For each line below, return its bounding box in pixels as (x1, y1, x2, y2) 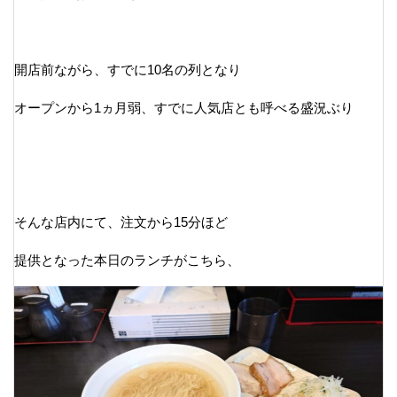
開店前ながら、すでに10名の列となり (14, 61, 241, 77)
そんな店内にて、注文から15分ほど (14, 214, 228, 230)
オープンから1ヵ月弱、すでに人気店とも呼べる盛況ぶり (14, 99, 354, 115)
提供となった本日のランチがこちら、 (14, 252, 240, 268)
